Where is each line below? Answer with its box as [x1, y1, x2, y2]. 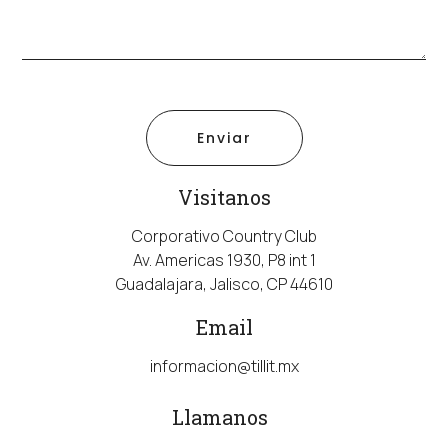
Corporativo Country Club [131, 224, 317, 247]
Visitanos [177, 183, 271, 210]
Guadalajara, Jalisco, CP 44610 [115, 272, 333, 295]
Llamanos [172, 403, 268, 430]
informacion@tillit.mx [149, 354, 299, 377]
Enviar [196, 127, 252, 148]
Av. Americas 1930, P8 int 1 [132, 248, 316, 271]
